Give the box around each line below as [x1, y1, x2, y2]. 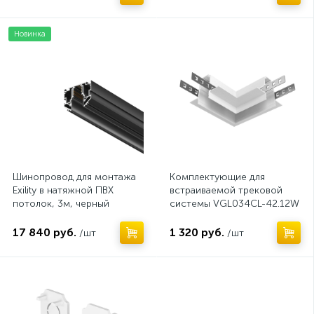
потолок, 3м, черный [13, 198, 109, 210]
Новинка [14, 29, 46, 39]
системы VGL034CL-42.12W [170, 198, 299, 210]
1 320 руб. [170, 226, 224, 239]
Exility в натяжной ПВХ [13, 184, 114, 196]
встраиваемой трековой [170, 184, 282, 196]
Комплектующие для [170, 171, 265, 183]
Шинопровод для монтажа [13, 171, 136, 183]
